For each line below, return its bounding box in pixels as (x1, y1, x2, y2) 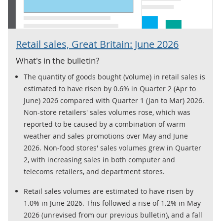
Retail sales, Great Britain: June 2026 (16, 37, 179, 51)
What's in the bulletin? (16, 55, 99, 66)
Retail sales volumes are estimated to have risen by (24, 186, 193, 196)
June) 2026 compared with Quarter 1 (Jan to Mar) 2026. (24, 96, 204, 105)
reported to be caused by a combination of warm (24, 119, 185, 129)
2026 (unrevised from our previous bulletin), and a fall (24, 210, 202, 220)
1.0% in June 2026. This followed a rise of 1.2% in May (24, 198, 201, 208)
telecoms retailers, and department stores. (24, 167, 165, 176)
